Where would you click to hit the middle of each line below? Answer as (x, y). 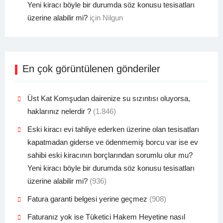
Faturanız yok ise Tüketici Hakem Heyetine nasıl (106, 217)
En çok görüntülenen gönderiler (91, 69)
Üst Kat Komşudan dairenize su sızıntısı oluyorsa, (109, 99)
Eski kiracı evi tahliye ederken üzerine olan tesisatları (113, 129)
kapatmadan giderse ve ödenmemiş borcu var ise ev (112, 142)
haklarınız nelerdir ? (59, 111)
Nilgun (112, 18)
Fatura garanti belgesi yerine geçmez (87, 199)
